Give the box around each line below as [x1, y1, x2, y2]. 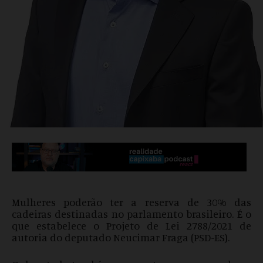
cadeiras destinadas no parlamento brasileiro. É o [12, 207, 251, 221]
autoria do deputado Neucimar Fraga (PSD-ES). [12, 231, 230, 244]
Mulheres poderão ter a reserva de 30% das [12, 195, 251, 209]
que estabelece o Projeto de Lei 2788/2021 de [12, 219, 251, 232]
